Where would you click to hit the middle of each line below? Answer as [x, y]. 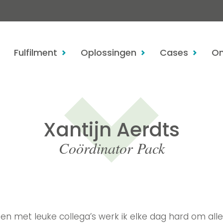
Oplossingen [109, 53]
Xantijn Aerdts [111, 130]
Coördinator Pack [111, 148]
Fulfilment [36, 53]
